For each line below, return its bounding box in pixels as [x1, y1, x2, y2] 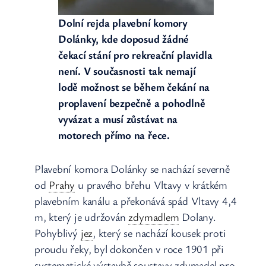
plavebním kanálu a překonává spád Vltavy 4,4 [34, 193, 237, 208]
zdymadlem [128, 209, 179, 224]
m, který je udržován [34, 209, 129, 224]
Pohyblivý [34, 225, 81, 240]
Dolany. [179, 209, 216, 224]
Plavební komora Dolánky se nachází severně [34, 161, 230, 176]
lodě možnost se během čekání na [58, 79, 210, 94]
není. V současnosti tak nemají [58, 63, 196, 78]
